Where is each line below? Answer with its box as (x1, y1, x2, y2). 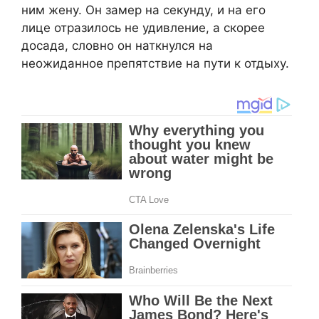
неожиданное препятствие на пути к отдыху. (21, 56, 289, 71)
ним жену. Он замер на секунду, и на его (21, 3, 266, 18)
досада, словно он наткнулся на (21, 38, 213, 53)
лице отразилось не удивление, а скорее (21, 21, 265, 36)
